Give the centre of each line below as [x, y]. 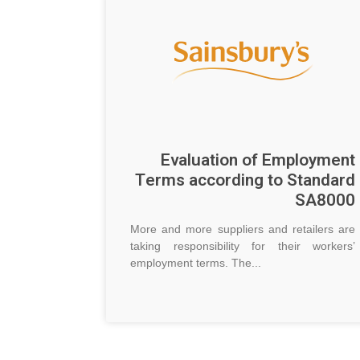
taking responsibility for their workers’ [243, 246]
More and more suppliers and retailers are [243, 229]
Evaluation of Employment [258, 161]
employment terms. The [191, 263]
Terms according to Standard [245, 181]
